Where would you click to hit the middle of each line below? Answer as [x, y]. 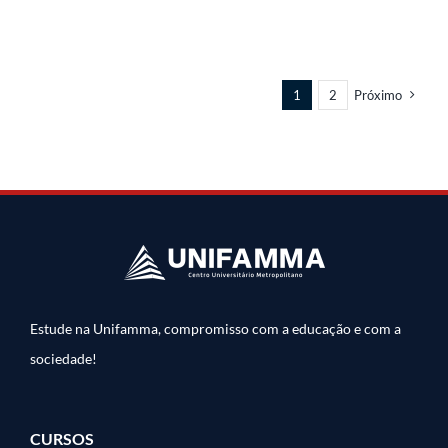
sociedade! [63, 359]
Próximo [378, 95]
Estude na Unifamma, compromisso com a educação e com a [215, 329]
